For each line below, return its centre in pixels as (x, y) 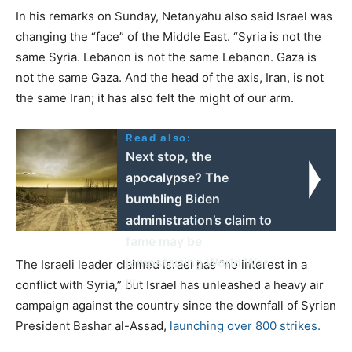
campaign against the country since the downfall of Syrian (176, 305)
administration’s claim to (199, 220)
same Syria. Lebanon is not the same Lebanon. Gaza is (166, 57)
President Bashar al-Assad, (93, 325)
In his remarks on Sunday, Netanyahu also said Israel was (174, 16)
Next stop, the (169, 156)
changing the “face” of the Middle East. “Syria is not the (169, 36)
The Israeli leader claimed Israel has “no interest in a (161, 264)
